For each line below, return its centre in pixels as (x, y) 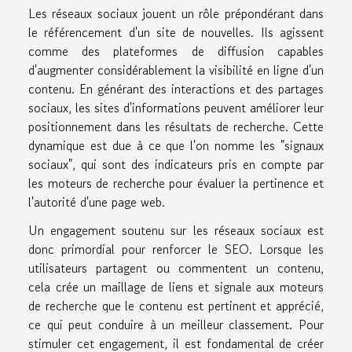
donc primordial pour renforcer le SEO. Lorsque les (176, 249)
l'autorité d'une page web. (97, 202)
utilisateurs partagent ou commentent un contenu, (176, 268)
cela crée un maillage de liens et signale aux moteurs (176, 286)
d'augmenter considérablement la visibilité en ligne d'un (176, 70)
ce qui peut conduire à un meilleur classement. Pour (176, 324)
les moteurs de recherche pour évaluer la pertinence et (176, 183)
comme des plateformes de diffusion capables (176, 51)
